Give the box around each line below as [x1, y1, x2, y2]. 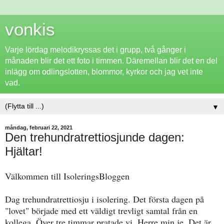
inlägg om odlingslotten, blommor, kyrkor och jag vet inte [5, 67, 203, 76]
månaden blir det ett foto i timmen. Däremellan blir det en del [5, 56, 217, 65]
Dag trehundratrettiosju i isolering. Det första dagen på [5, 192, 204, 205]
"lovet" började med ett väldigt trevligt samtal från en [5, 204, 197, 216]
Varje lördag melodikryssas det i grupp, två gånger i [5, 45, 186, 54]
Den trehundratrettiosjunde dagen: [5, 130, 184, 144]
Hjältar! [5, 144, 42, 158]
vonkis [5, 20, 55, 39]
